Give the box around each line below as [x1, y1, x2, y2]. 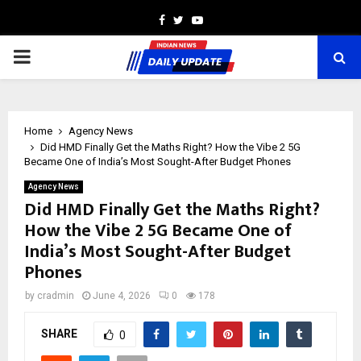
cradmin [37, 290, 74, 301]
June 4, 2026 [93, 290, 151, 301]
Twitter [182, 13, 220, 26]
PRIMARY [12, 45, 94, 68]
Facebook [164, 13, 214, 26]
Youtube [201, 13, 246, 26]
